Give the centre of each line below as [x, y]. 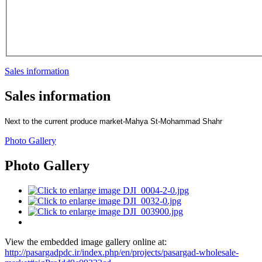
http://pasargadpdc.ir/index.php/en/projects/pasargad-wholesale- [122, 252]
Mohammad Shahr [191, 121]
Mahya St [142, 121]
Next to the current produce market [64, 121]
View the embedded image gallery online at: [86, 242]
